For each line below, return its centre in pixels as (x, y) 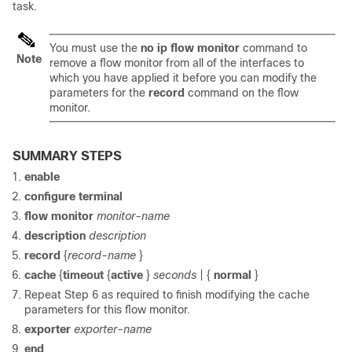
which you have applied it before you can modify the (183, 78)
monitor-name (133, 216)
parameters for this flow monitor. (107, 310)
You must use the (95, 48)
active (127, 275)
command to (275, 48)
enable (42, 177)
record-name (102, 256)
